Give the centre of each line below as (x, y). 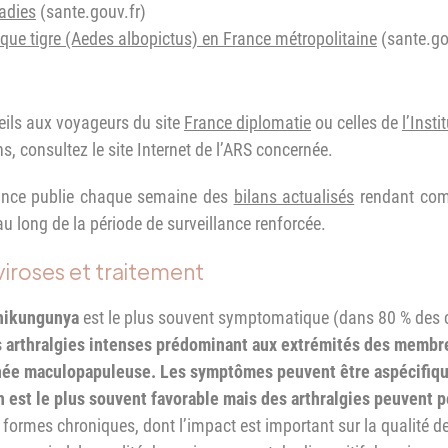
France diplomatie (247, 122)
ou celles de (356, 122)
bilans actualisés (294, 196)
